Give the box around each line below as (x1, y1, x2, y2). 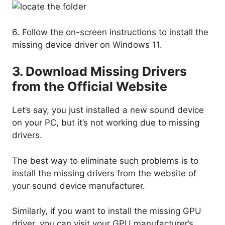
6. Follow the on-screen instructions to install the (12, 27, 208, 37)
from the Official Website (12, 79, 167, 94)
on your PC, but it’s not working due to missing (12, 118, 199, 128)
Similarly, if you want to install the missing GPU (12, 206, 201, 216)
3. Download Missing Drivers (12, 64, 187, 79)
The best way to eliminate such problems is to (12, 155, 198, 166)
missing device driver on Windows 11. (12, 39, 162, 50)
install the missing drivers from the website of (12, 168, 196, 178)
